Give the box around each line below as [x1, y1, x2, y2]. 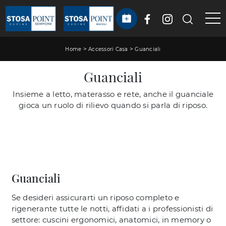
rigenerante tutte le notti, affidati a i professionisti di [11, 203, 213, 213]
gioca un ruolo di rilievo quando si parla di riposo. [19, 100, 207, 110]
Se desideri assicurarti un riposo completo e [11, 192, 180, 202]
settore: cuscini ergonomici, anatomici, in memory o [11, 214, 211, 224]
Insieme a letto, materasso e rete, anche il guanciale [12, 89, 214, 99]
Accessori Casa [88, 46, 128, 53]
